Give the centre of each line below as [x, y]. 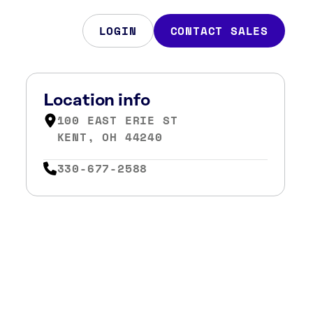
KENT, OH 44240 [110, 137]
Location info [96, 101]
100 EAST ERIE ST [117, 120]
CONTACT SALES [219, 31]
